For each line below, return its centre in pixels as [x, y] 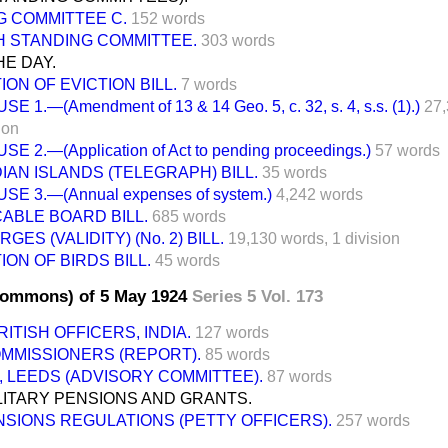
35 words [294, 172]
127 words [232, 332]
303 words [238, 40]
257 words [373, 420]
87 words [299, 376]
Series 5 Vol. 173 [257, 296]
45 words [187, 260]
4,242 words [319, 194]
